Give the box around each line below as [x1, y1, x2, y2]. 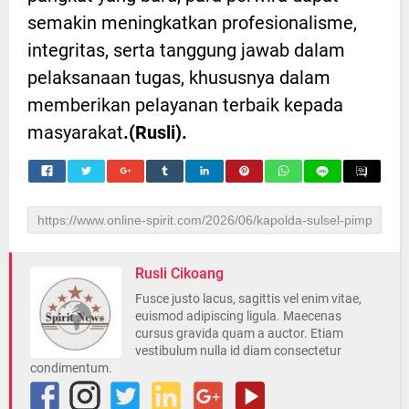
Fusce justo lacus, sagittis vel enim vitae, [135, 291, 362, 307]
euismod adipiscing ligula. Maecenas [135, 309, 341, 324]
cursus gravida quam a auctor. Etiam [135, 326, 343, 341]
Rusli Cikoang [135, 265, 224, 283]
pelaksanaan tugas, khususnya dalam [27, 67, 330, 89]
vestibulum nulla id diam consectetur [135, 343, 341, 359]
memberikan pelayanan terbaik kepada [27, 94, 343, 117]
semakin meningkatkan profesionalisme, [27, 12, 357, 35]
